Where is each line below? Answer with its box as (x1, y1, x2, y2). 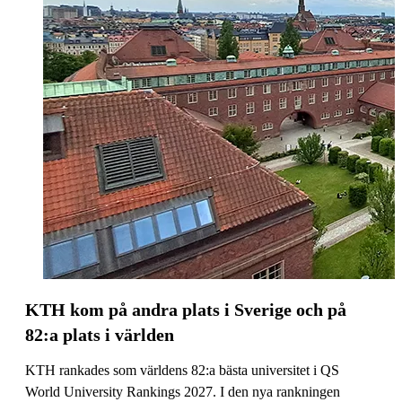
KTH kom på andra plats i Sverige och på (25, 299, 346, 319)
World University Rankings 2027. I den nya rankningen (25, 383, 340, 399)
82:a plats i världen (25, 324, 174, 345)
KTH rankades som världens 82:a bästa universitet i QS (25, 362, 339, 378)
